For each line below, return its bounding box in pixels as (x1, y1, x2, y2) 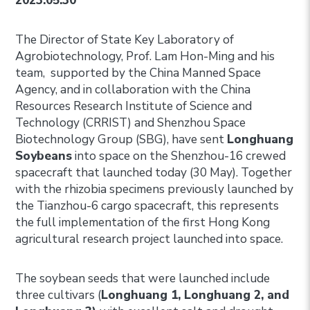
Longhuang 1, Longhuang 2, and (101, 286, 290, 303)
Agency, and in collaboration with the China (15, 81, 251, 98)
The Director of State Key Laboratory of (15, 31, 235, 48)
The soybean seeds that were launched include (15, 270, 271, 286)
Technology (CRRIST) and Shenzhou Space (15, 114, 246, 131)
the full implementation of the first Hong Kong (15, 214, 271, 230)
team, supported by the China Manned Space (15, 64, 262, 81)
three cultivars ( (15, 286, 102, 303)
